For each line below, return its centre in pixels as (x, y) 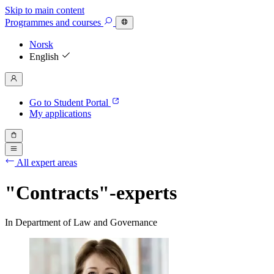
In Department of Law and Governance (81, 223)
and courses (78, 23)
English (45, 57)
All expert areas (47, 163)
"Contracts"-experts (91, 192)
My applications (60, 113)
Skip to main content (45, 10)
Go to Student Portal (70, 102)
